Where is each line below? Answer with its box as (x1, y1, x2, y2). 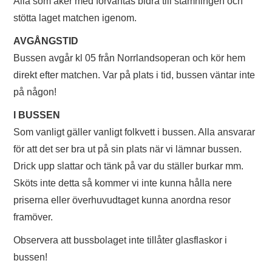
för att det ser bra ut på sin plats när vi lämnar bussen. (13, 144, 242, 154)
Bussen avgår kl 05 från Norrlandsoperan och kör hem (13, 53, 246, 63)
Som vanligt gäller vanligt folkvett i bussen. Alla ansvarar (13, 127, 256, 137)
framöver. (13, 212, 53, 222)
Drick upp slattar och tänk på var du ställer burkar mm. (13, 161, 244, 171)
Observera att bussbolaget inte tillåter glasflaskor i (13, 235, 228, 245)
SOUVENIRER (25, 36, 70, 47)
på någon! (13, 87, 57, 97)
